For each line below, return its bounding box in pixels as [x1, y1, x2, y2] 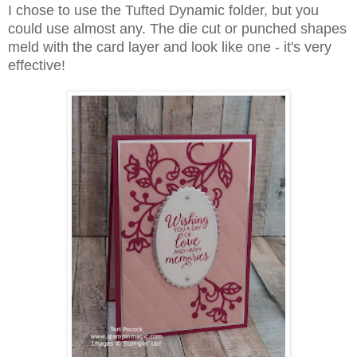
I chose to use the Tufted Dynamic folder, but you [8, 2, 319, 19]
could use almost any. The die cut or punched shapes [8, 21, 347, 37]
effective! [8, 57, 65, 74]
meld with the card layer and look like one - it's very [8, 39, 331, 56]
